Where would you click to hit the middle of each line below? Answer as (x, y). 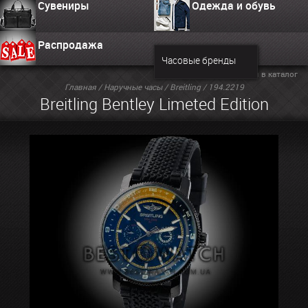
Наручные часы (133, 87)
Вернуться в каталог (258, 74)
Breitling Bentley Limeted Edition (154, 104)
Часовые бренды (198, 60)
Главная (80, 87)
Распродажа (70, 45)
